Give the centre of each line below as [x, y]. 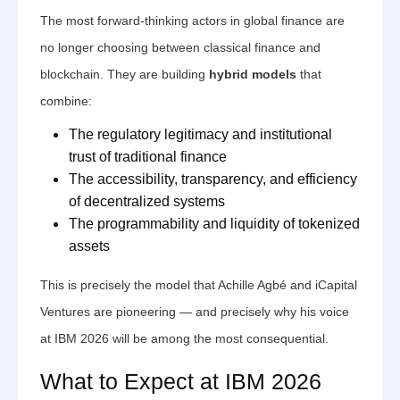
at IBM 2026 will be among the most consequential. [184, 338]
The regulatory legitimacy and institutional [200, 134]
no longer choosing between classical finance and [180, 47]
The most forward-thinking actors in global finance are [192, 21]
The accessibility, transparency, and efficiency [213, 179]
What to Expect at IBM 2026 [181, 381]
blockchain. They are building [125, 74]
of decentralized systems [147, 201]
